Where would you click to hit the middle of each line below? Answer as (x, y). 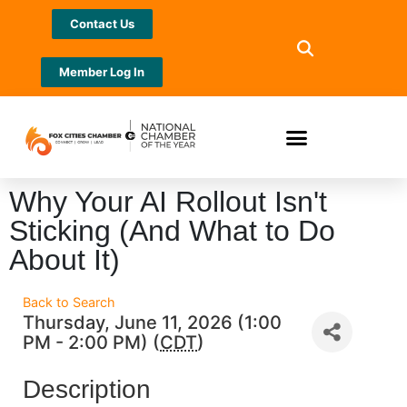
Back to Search (69, 302)
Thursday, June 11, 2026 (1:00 (152, 322)
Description (87, 389)
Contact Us (102, 24)
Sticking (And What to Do (172, 231)
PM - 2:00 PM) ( (91, 342)
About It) (65, 260)
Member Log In (102, 72)
